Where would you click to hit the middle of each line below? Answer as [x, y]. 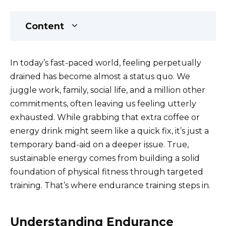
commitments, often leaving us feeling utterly [103, 103]
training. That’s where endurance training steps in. [110, 185]
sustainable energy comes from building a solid [105, 158]
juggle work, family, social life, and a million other [108, 90]
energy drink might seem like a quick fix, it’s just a [109, 131]
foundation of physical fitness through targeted [107, 172]
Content [45, 26]
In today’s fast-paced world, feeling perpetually [106, 63]
